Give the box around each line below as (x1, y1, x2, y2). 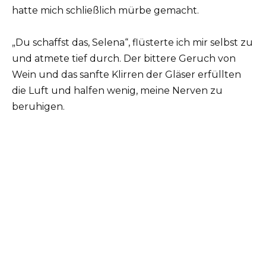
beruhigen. (12, 101, 65, 113)
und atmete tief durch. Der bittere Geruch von (12, 53, 236, 65)
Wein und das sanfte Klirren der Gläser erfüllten (12, 69, 241, 81)
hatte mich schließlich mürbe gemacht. (12, 4, 199, 16)
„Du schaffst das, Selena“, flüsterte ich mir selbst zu (12, 37, 253, 49)
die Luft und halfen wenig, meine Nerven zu (12, 85, 223, 97)
